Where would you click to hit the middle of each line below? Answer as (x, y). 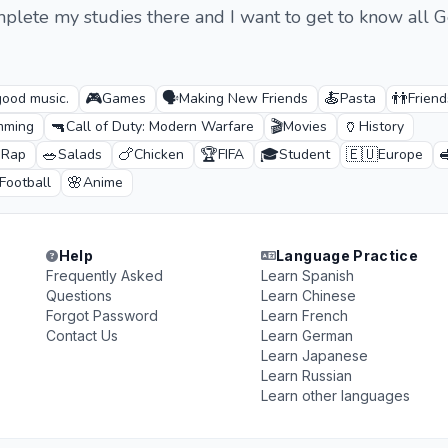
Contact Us (82, 335)
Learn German (306, 335)
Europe (400, 154)
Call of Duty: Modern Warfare (160, 126)
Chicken (159, 154)
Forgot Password (102, 315)
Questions (79, 295)
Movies (305, 126)
